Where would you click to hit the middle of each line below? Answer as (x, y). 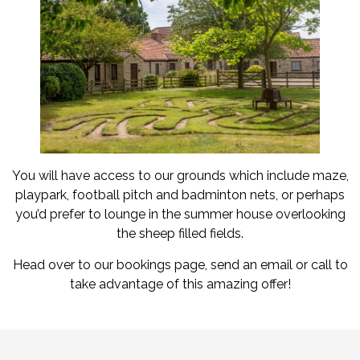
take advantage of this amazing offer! (180, 284)
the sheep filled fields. (180, 234)
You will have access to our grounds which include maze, (180, 176)
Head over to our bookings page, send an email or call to (180, 264)
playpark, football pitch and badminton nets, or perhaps (180, 195)
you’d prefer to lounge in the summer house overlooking (180, 215)
